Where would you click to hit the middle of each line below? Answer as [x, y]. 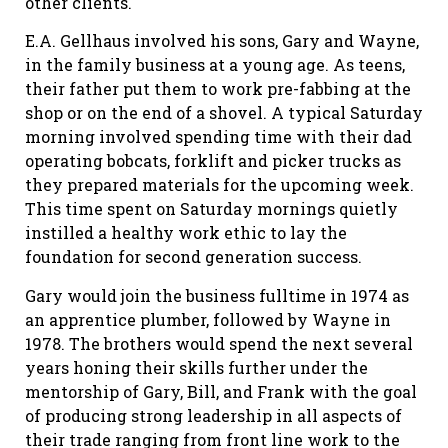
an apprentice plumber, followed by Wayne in [208, 319]
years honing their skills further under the [196, 367]
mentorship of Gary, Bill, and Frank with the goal [221, 391]
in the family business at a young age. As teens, [215, 65]
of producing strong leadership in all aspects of [213, 415]
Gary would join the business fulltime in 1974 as [217, 295]
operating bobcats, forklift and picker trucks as [213, 161]
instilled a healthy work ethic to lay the [186, 233]
